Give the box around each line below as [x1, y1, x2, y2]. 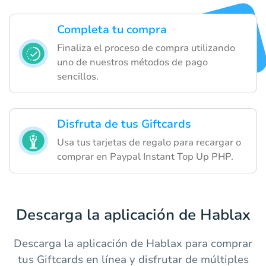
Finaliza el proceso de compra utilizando [57, 42, 235, 55]
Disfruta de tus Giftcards [57, 116, 191, 132]
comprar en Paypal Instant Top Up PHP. [57, 150, 233, 164]
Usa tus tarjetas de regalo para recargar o [57, 136, 241, 150]
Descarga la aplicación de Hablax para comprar [14, 236, 252, 251]
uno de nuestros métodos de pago [57, 56, 208, 69]
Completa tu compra [57, 22, 167, 38]
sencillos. [57, 70, 99, 84]
